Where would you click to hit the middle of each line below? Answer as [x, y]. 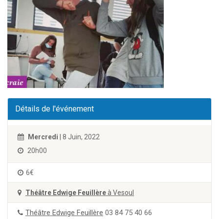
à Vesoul [120, 193]
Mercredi [43, 137]
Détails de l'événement [55, 109]
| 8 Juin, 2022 [79, 137]
